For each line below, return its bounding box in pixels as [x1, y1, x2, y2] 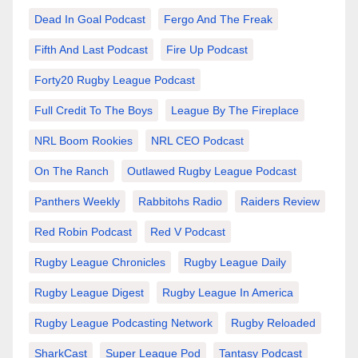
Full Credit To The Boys [34, 104, 153, 117]
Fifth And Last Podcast [34, 43, 148, 57]
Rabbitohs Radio [138, 195, 222, 209]
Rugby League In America [162, 286, 293, 300]
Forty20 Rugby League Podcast [34, 74, 195, 87]
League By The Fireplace [171, 104, 299, 117]
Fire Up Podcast [166, 43, 248, 57]
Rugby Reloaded [231, 316, 316, 330]
